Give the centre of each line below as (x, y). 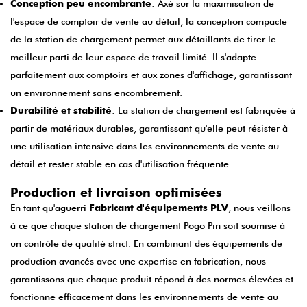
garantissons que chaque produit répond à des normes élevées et (152, 279)
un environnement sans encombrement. (96, 93)
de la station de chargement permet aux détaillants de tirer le (143, 39)
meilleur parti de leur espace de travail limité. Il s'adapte (133, 57)
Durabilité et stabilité (61, 111)
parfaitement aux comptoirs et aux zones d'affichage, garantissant (151, 75)
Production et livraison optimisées (116, 193)
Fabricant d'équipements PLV (159, 208)
